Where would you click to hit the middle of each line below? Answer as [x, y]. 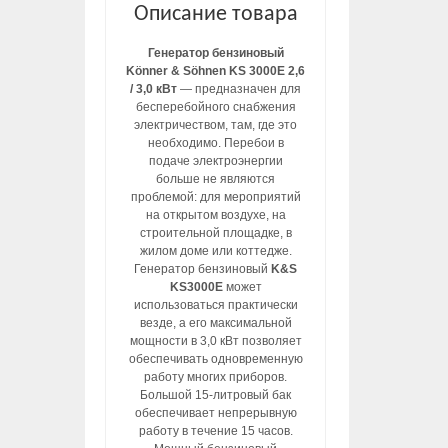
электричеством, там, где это [216, 125]
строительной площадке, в [215, 233]
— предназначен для [239, 89]
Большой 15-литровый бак [216, 395]
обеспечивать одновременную [215, 359]
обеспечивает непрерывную [215, 413]
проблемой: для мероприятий [215, 197]
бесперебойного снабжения [215, 107]
